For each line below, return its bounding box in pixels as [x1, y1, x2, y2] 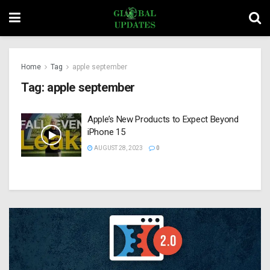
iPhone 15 [87, 127, 125, 137]
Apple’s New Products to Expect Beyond [87, 114, 239, 125]
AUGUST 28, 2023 [93, 145, 143, 151]
